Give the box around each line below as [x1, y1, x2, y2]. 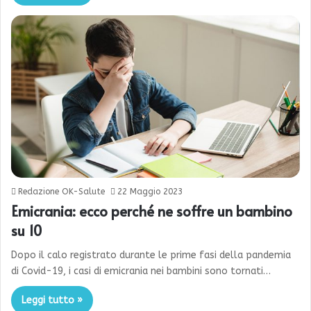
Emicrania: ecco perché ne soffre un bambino [11, 201, 292, 221]
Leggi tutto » [22, 294, 83, 307]
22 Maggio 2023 [117, 187, 183, 197]
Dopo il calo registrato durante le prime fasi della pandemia [11, 249, 291, 262]
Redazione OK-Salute [18, 187, 105, 197]
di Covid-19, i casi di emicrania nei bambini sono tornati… [11, 265, 271, 278]
